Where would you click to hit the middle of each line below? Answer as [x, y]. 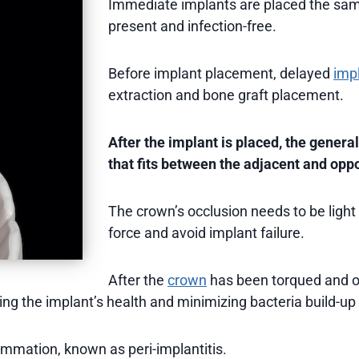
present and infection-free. [192, 26]
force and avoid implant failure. [206, 232]
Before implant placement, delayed [221, 73]
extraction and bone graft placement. [226, 95]
